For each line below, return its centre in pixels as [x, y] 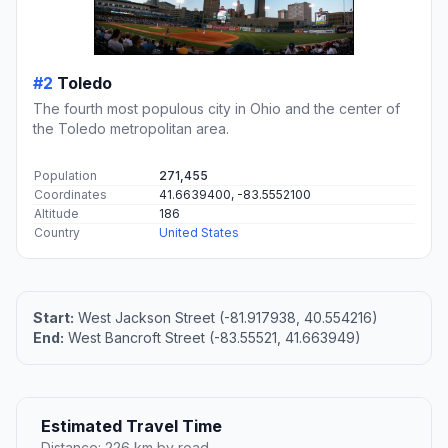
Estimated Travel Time [131, 426]
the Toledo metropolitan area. [131, 129]
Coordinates [70, 195]
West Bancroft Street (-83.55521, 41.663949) [212, 338]
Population [65, 176]
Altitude [56, 214]
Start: [53, 318]
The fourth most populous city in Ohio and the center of [216, 109]
